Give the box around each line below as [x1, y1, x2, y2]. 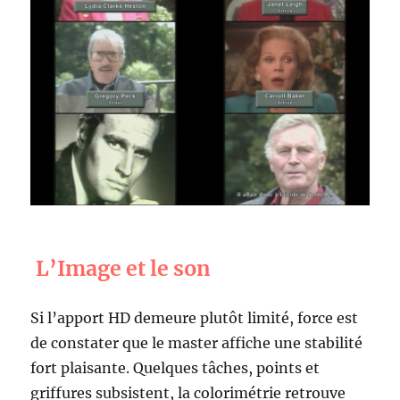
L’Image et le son [36, 254, 212, 281]
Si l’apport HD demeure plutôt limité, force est [30, 309, 359, 328]
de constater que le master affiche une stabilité [30, 334, 363, 353]
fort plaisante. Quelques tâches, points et [30, 359, 321, 378]
